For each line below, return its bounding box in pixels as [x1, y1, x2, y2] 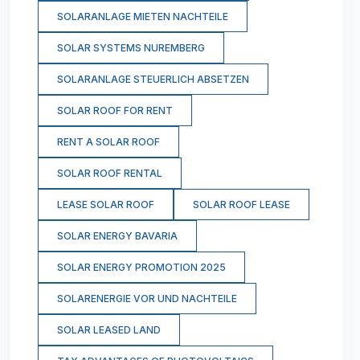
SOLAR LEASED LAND [56, 324, 161, 337]
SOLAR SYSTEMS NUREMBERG [56, 42, 205, 55]
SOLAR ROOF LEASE [192, 198, 290, 211]
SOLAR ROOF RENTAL [56, 167, 162, 180]
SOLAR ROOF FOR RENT [56, 104, 173, 117]
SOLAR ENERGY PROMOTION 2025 [56, 261, 226, 274]
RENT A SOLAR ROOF [56, 136, 160, 149]
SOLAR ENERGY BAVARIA [56, 230, 178, 243]
